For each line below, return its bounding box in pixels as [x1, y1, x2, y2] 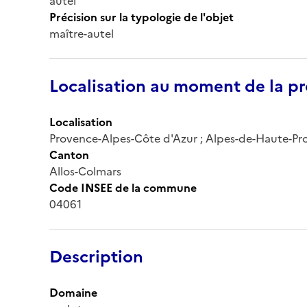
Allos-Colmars [49, 162, 121, 180]
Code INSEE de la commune [49, 179, 197, 196]
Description [49, 244, 143, 269]
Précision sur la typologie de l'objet [49, 8, 234, 25]
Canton [49, 146, 89, 163]
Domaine [49, 284, 97, 301]
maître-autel [49, 25, 114, 42]
